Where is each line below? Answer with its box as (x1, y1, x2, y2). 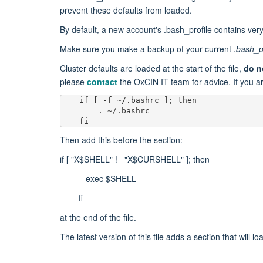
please (60, 75, 87, 87)
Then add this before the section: (60, 133, 183, 146)
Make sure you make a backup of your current (60, 42, 234, 55)
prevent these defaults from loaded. (60, 4, 192, 16)
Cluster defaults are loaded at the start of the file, (60, 62, 244, 74)
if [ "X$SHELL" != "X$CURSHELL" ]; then (60, 153, 210, 165)
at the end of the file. (60, 211, 136, 223)
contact (87, 75, 117, 87)
